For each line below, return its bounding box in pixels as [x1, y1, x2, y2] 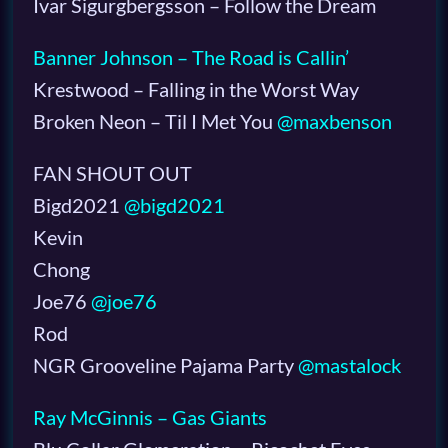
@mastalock [297, 353, 401, 377]
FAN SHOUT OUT [32, 161, 192, 185]
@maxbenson [276, 109, 392, 133]
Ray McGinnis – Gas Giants [32, 405, 267, 429]
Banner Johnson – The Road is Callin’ [32, 45, 349, 69]
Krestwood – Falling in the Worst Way [32, 77, 359, 101]
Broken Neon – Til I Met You [32, 109, 277, 133]
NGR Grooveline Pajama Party [32, 353, 298, 377]
